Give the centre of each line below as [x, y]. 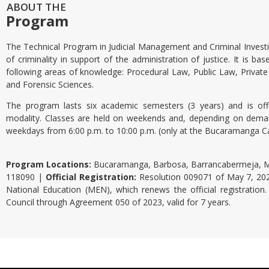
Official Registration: [91, 177]
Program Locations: [49, 164]
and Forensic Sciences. [50, 84]
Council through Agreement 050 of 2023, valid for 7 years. [118, 202]
